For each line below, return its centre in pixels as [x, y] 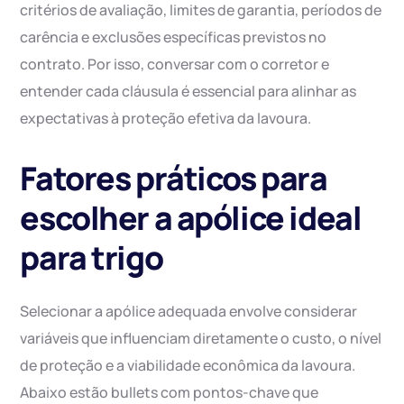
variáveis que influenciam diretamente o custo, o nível [201, 339]
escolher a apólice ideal [191, 218]
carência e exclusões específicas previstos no [174, 37]
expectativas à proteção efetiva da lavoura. [166, 119]
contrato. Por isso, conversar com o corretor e [175, 64]
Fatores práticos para [174, 179]
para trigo [92, 258]
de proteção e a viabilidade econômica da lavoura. [188, 366]
